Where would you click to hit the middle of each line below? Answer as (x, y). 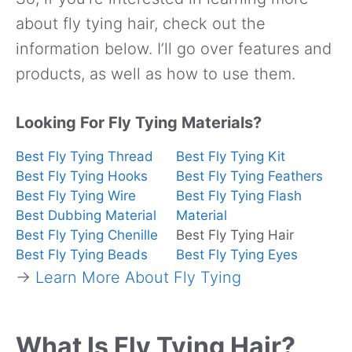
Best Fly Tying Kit (231, 156)
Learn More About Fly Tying (138, 277)
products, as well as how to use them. (156, 73)
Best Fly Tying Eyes (237, 254)
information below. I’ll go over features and (174, 48)
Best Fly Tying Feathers (249, 176)
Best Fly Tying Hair (235, 235)
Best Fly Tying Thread (84, 156)
